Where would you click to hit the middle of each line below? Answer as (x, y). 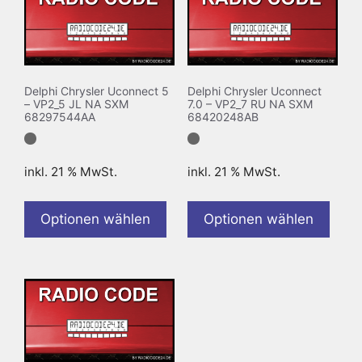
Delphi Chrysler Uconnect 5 (97, 91)
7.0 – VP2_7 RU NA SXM (250, 104)
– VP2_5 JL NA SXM (76, 104)
